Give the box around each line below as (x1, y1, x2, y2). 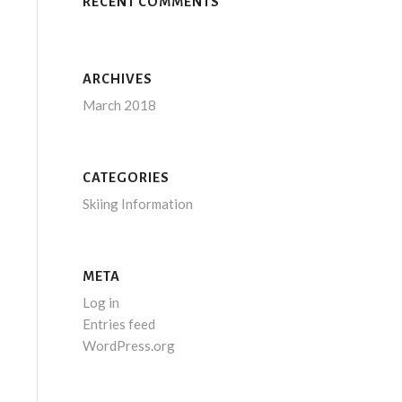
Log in (82, 294, 119, 310)
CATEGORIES (82, 170, 170, 185)
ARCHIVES (82, 72, 153, 86)
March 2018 (82, 97, 156, 113)
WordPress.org (82, 337, 175, 354)
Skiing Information (82, 196, 193, 212)
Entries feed (82, 316, 155, 332)
